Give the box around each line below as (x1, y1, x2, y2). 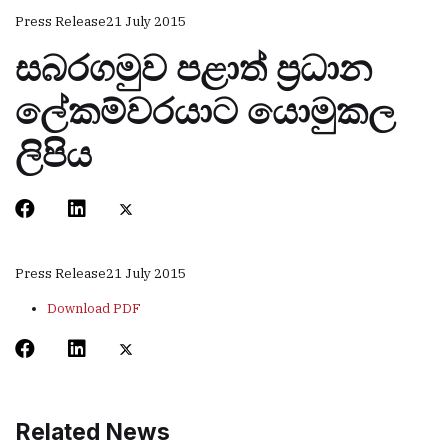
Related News (15, 418, 170, 446)
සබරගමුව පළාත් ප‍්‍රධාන (15, 46, 372, 90)
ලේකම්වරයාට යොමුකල (15, 89, 395, 133)
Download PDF (47, 300, 141, 317)
